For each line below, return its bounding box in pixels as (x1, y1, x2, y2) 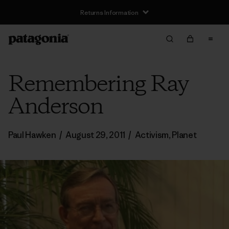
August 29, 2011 (65, 129, 126, 141)
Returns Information (80, 8, 139, 17)
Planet (172, 129, 197, 141)
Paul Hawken (8, 129, 58, 141)
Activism (134, 129, 169, 141)
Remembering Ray (8, 70, 189, 100)
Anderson (8, 92, 103, 123)
